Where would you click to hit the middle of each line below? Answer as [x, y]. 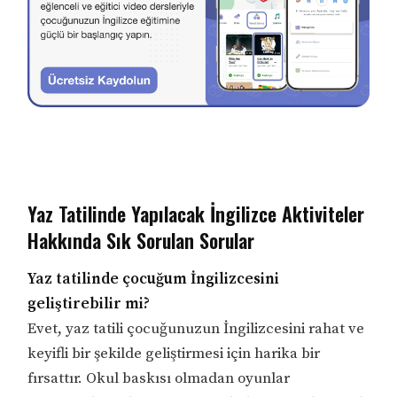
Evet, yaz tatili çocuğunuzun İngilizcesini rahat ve [196, 328]
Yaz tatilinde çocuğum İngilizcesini [154, 279]
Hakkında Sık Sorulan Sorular [141, 240]
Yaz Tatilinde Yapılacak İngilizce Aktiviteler [196, 213]
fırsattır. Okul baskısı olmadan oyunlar [159, 378]
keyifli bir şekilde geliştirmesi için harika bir [174, 353]
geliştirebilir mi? [89, 304]
